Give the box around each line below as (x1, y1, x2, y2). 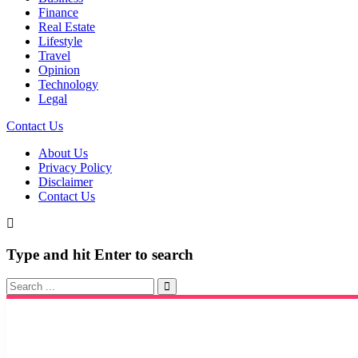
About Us (38, 146, 88, 160)
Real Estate (38, 20, 95, 34)
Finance (38, 6, 78, 19)
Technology (38, 78, 98, 91)
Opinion (38, 63, 80, 77)
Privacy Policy (38, 161, 112, 174)
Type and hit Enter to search (6, 245, 193, 263)
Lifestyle (38, 34, 82, 48)
